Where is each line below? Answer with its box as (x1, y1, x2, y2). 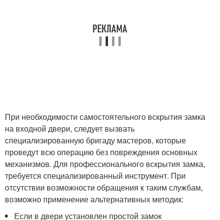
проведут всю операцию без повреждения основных (5, 146, 197, 158)
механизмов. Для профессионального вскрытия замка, (5, 158, 205, 169)
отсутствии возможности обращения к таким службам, (5, 182, 203, 193)
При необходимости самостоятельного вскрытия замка (5, 111, 205, 122)
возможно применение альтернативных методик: (5, 193, 184, 205)
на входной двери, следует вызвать (5, 123, 135, 134)
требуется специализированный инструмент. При (5, 170, 186, 181)
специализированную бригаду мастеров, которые (5, 135, 186, 146)
